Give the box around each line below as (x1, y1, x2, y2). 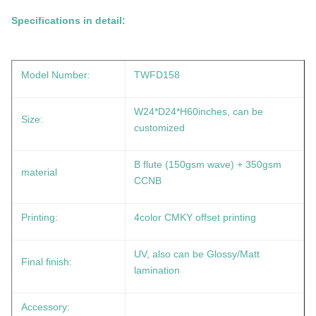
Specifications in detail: (11, 15, 126, 26)
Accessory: (21, 301, 70, 312)
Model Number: (21, 69, 90, 80)
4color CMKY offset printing (134, 212, 256, 223)
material (21, 166, 57, 178)
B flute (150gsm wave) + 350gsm (134, 159, 281, 170)
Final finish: (21, 256, 72, 267)
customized (134, 122, 185, 133)
